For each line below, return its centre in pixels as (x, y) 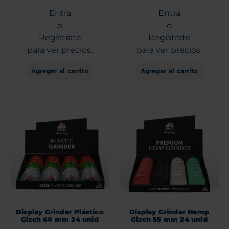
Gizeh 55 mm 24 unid (169, 219)
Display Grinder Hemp (169, 211)
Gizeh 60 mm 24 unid (60, 219)
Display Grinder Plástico (60, 211)
